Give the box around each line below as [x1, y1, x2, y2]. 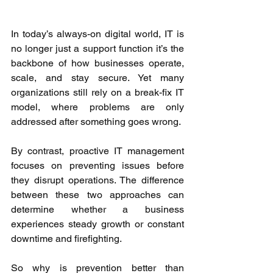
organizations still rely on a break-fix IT [11, 87, 184, 99]
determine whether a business [11, 204, 184, 216]
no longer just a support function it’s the [11, 43, 184, 55]
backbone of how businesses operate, [11, 57, 184, 69]
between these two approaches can [11, 189, 184, 201]
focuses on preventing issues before [11, 160, 184, 172]
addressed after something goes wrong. [11, 116, 183, 128]
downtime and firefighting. [11, 233, 124, 245]
